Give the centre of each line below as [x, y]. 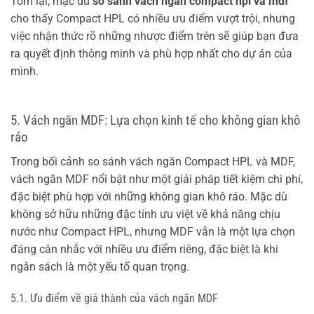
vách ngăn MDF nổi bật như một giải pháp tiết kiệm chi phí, [157, 179]
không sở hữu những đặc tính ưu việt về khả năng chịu [145, 214]
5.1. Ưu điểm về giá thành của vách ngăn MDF [114, 299]
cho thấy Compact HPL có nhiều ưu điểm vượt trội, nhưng [153, 19]
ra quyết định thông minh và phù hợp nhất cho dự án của [151, 54]
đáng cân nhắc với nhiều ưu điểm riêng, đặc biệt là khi [144, 249]
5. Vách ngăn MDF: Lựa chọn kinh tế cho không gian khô [156, 120]
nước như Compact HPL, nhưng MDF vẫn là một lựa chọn [153, 231]
